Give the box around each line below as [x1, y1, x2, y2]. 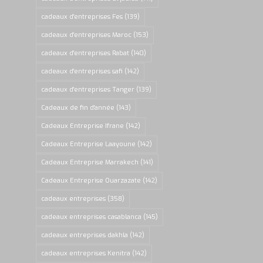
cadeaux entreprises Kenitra [41, 249, 131, 258]
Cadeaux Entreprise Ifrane [41, 122, 124, 131]
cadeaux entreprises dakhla [41, 231, 129, 240]
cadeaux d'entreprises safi [41, 67, 123, 76]
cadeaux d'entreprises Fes [41, 12, 123, 22]
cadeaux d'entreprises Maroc [41, 31, 132, 40]
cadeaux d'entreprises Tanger [41, 85, 135, 95]
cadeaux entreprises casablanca [41, 213, 142, 222]
